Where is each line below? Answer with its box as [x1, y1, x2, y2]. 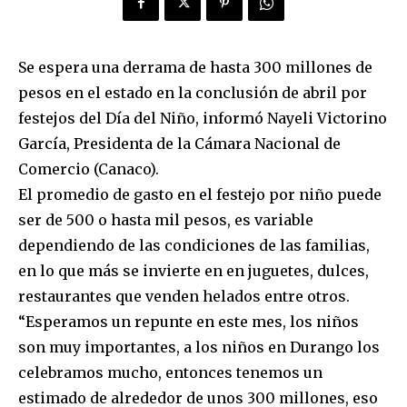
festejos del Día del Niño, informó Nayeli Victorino [18, 109, 387, 128]
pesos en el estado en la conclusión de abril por [18, 84, 367, 103]
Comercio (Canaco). [18, 160, 159, 179]
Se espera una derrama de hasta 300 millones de [18, 58, 372, 77]
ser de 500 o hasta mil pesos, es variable [18, 211, 313, 230]
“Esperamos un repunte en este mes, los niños [18, 313, 359, 332]
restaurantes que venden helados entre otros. [18, 287, 350, 306]
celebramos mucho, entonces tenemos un [18, 363, 323, 382]
